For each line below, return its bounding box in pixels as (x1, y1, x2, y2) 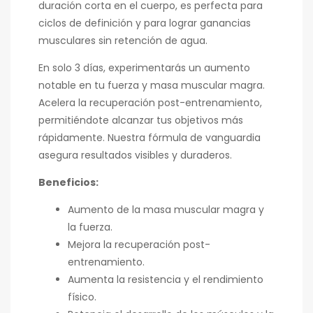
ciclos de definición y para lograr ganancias (38, 16, 251, 31)
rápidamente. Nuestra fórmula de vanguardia (38, 131, 261, 145)
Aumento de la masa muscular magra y (68, 203, 264, 217)
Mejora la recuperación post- (68, 238, 210, 252)
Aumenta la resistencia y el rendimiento (68, 272, 263, 287)
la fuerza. (68, 220, 112, 235)
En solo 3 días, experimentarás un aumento (38, 61, 250, 75)
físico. (68, 290, 96, 305)
